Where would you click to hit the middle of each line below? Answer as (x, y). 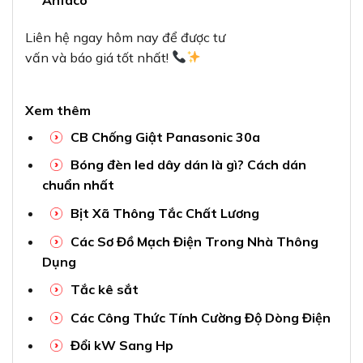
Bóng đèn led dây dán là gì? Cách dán (188, 165)
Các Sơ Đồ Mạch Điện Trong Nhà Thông (194, 241)
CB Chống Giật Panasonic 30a (165, 137)
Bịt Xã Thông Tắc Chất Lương (164, 214)
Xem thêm (58, 110)
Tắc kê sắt (104, 290)
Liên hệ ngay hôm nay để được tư (125, 37)
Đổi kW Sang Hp (122, 346)
